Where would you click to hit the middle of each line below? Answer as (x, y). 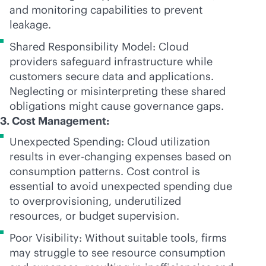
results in (34, 156)
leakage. (30, 25)
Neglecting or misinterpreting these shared (118, 91)
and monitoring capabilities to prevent (106, 10)
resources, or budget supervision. (94, 216)
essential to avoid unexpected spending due (121, 186)
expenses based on (182, 156)
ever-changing (95, 156)
